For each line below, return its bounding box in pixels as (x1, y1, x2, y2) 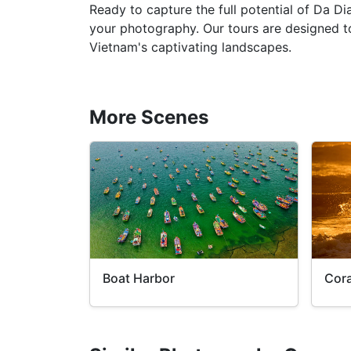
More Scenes (89, 106, 208, 129)
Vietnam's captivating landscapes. (89, 39, 291, 56)
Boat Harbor (103, 270, 175, 287)
